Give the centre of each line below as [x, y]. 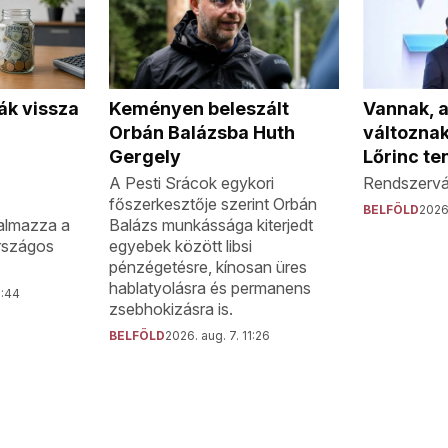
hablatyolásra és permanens [210, 288]
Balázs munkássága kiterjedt [211, 225]
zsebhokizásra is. [171, 309]
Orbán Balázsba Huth [202, 133]
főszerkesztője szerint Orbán [213, 204]
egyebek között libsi [181, 246]
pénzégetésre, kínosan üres [208, 267]
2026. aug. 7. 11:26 [218, 336]
